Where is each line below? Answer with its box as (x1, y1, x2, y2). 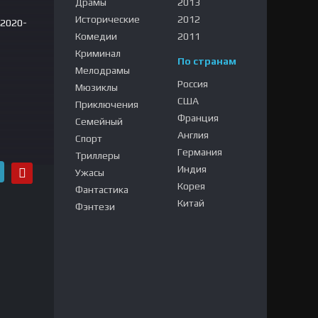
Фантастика (75, 184, 128, 195)
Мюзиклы (75, 82, 118, 93)
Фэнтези (75, 201, 115, 212)
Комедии (75, 31, 117, 42)
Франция (177, 112, 219, 124)
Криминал (75, 48, 121, 59)
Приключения (75, 99, 138, 110)
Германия (177, 146, 222, 158)
